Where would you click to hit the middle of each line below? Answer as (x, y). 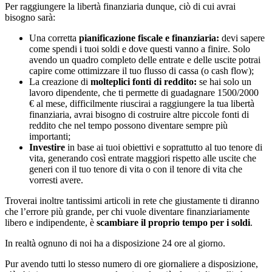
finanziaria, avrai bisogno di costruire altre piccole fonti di (139, 115)
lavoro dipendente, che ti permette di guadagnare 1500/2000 (144, 93)
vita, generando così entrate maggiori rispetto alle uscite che (143, 158)
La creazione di (60, 82)
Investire (47, 148)
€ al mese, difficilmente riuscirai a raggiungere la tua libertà (142, 104)
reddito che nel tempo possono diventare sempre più (128, 126)
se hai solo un (224, 82)
